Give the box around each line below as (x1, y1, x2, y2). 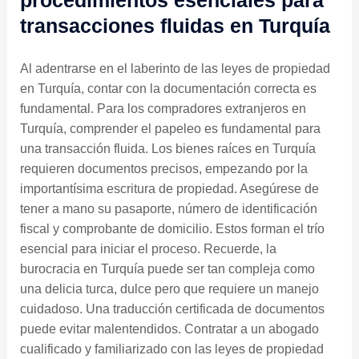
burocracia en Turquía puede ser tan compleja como (19, 261, 315, 276)
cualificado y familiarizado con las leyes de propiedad (19, 341, 324, 356)
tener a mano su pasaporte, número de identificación (19, 201, 317, 216)
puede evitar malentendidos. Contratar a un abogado (19, 321, 319, 336)
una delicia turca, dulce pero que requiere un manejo (19, 281, 319, 296)
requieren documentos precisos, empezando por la (19, 161, 308, 175)
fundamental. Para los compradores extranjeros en (19, 101, 306, 115)
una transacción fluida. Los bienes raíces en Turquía (19, 141, 316, 155)
